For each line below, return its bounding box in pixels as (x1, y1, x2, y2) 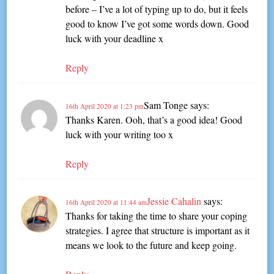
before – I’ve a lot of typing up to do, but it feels (65, 2, 248, 16)
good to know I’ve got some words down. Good (65, 17, 250, 31)
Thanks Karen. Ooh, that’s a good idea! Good (65, 113, 243, 127)
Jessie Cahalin (147, 194, 202, 208)
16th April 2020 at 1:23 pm (65, 102, 144, 111)
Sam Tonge (144, 98, 188, 112)
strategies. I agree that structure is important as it (65, 224, 250, 237)
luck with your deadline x (65, 32, 164, 45)
